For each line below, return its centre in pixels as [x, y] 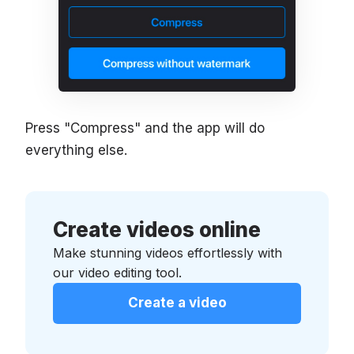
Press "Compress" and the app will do [145, 128]
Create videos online [157, 230]
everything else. [76, 151]
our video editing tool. [117, 273]
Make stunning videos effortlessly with [168, 253]
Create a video [177, 303]
